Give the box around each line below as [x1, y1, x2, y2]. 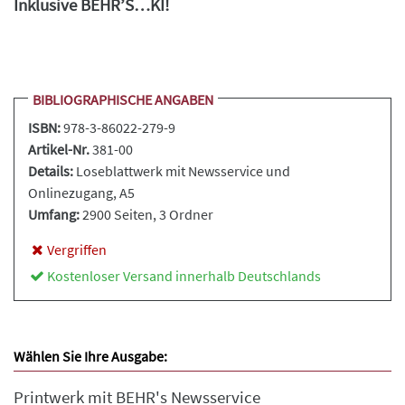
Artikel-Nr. [28, 140, 89, 158]
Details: [28, 162, 73, 180]
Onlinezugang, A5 [28, 184, 135, 202]
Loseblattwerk [76, 162, 163, 180]
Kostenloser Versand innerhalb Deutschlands [46, 267, 321, 285]
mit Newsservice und [163, 162, 290, 180]
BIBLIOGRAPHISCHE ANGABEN [33, 90, 213, 108]
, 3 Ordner [153, 205, 213, 223]
